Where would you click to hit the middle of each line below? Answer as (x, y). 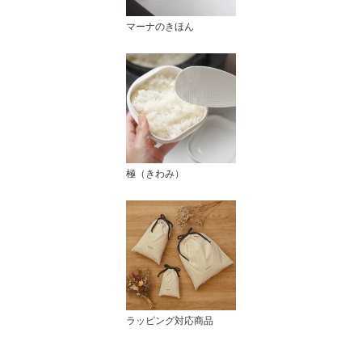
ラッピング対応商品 (170, 320)
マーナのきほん (160, 26)
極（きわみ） (155, 173)
